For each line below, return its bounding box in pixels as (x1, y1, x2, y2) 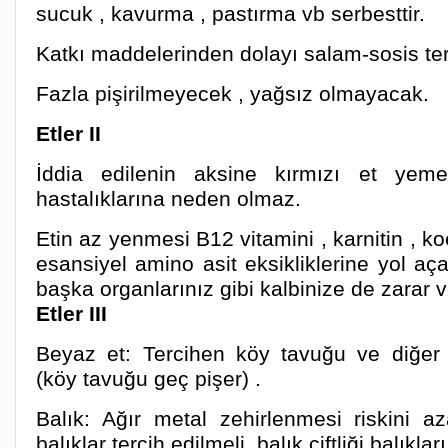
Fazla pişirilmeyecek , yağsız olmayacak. (36, 82, 429, 105)
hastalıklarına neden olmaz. (36, 187, 301, 210)
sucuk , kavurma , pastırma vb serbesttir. (36, 2, 425, 25)
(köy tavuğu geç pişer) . (36, 367, 261, 390)
